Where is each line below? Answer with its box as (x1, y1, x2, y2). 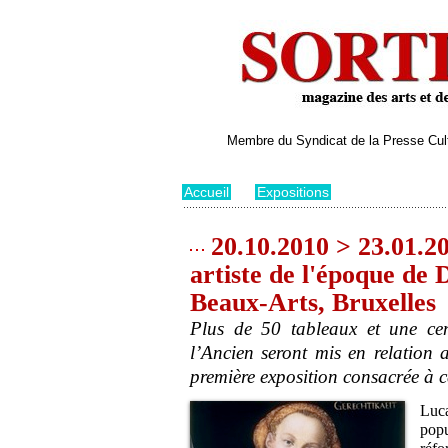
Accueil (184, 184, 229, 201)
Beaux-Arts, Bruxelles (190, 288, 436, 318)
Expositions (257, 184, 329, 201)
